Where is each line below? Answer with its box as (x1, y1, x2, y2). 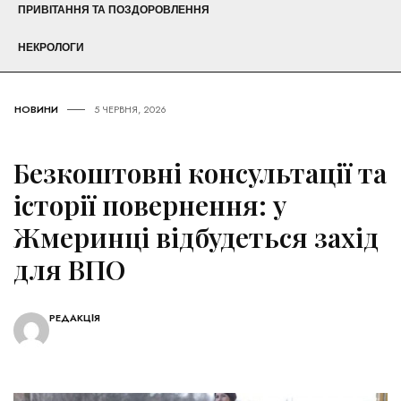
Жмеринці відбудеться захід (13, 219, 379, 256)
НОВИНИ (14, 102, 58, 117)
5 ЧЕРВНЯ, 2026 (94, 102, 166, 117)
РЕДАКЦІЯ (49, 311, 100, 326)
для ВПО (13, 252, 125, 288)
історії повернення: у (13, 187, 286, 224)
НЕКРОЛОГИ (18, 41, 84, 55)
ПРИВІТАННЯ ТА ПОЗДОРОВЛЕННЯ (18, 4, 209, 17)
